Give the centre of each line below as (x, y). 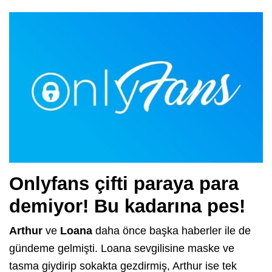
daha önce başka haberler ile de (172, 231)
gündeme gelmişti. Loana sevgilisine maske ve (122, 249)
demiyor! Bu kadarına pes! (127, 206)
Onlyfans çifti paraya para (124, 184)
